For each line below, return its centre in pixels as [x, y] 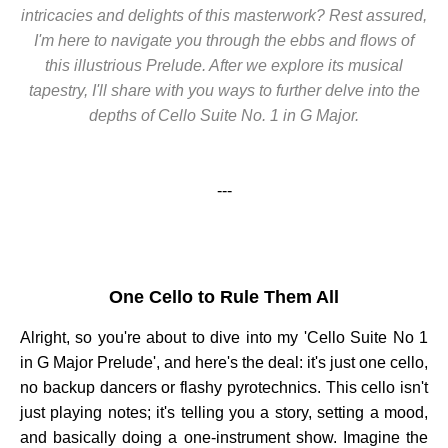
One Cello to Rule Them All [224, 296]
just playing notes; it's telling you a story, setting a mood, [224, 413]
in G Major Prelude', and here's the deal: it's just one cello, [224, 363]
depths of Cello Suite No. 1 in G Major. [224, 115]
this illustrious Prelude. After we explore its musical [224, 65]
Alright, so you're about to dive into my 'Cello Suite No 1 [224, 338]
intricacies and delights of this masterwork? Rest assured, [224, 15]
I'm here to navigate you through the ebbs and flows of [224, 40]
